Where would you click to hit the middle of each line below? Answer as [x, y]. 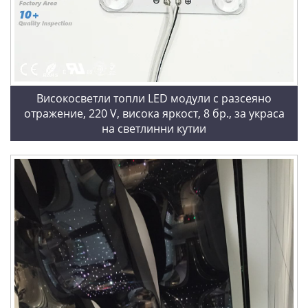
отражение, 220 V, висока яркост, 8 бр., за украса [154, 114]
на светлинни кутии [154, 129]
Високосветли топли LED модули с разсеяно [154, 99]
